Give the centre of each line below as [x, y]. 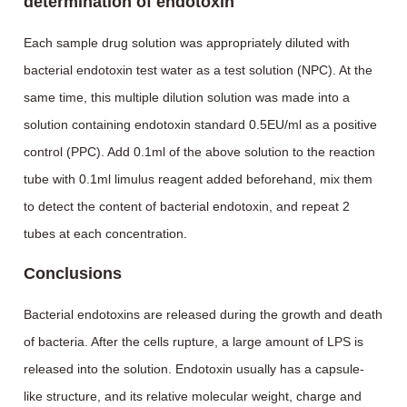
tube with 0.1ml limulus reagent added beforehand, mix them [199, 179]
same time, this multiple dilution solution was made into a [187, 97]
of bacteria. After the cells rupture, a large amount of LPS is [194, 342]
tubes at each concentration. [106, 233]
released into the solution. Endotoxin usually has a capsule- [194, 369]
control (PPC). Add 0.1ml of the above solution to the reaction [200, 152]
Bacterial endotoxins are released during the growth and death [203, 314]
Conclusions [73, 273]
